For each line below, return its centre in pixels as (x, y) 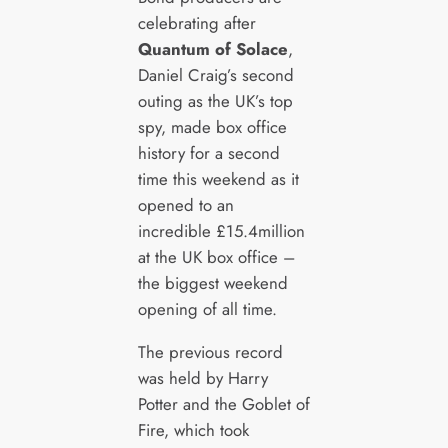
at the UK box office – (216, 257)
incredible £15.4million (221, 231)
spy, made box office (212, 127)
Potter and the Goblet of (223, 404)
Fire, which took (193, 430)
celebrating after (196, 23)
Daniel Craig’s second (215, 75)
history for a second (208, 153)
